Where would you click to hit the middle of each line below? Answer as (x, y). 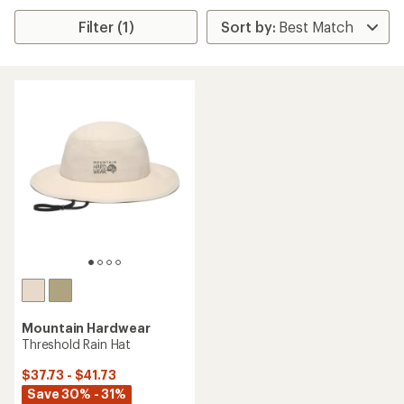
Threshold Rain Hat (77, 344)
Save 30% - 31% (77, 394)
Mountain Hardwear (86, 328)
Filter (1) (106, 27)
